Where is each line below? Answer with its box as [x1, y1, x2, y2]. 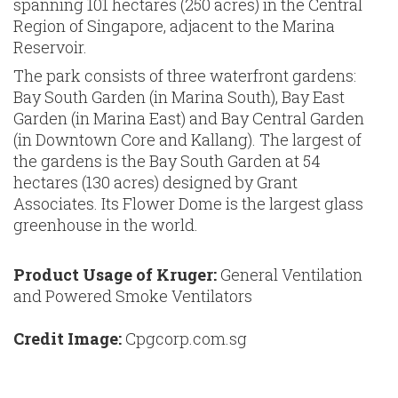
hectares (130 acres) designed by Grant [13, 171, 298, 194]
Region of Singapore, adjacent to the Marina [13, 15, 335, 37]
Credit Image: [13, 328, 122, 350]
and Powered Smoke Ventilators [13, 285, 252, 307]
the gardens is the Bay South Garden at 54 [13, 150, 321, 172]
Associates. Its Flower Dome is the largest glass [13, 193, 363, 215]
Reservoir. [13, 36, 87, 59]
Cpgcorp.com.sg [122, 328, 247, 350]
